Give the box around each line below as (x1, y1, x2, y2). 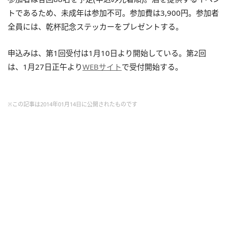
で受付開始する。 (122, 62, 183, 72)
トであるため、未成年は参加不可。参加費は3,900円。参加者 (8, 8, 219, 18)
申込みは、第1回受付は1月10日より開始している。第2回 (8, 48, 206, 58)
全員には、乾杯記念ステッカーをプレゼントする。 (8, 21, 183, 32)
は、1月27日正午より (8, 62, 82, 72)
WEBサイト (82, 62, 122, 72)
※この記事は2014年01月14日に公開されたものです (8, 100, 137, 108)
